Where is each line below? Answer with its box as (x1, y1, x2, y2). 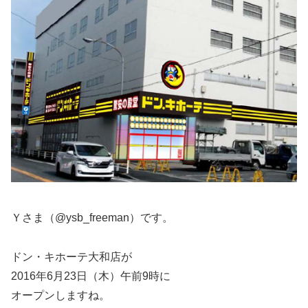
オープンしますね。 (11, 289, 110, 301)
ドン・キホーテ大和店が (11, 250, 132, 263)
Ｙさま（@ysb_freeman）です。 (11, 212, 173, 224)
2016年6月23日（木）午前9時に (11, 269, 170, 282)
